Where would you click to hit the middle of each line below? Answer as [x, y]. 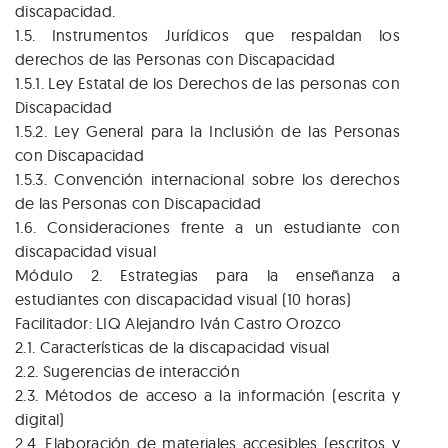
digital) [40, 419]
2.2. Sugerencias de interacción [127, 371]
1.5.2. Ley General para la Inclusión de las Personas [207, 131]
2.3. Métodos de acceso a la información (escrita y [207, 395]
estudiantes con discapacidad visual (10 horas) [183, 299]
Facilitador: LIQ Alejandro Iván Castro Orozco [178, 323]
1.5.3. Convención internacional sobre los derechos [207, 179]
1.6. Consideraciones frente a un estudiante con [207, 227]
